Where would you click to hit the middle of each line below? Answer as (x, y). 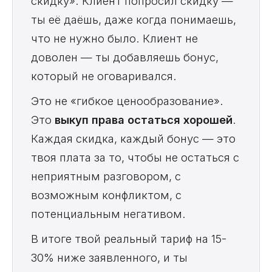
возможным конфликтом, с (106, 195)
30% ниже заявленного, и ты (109, 258)
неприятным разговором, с (106, 176)
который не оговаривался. (104, 76)
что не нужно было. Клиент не (114, 39)
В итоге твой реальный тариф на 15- (129, 239)
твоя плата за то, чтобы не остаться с (135, 158)
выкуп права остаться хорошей (144, 120)
